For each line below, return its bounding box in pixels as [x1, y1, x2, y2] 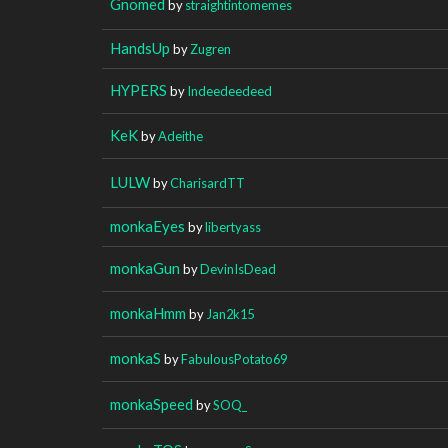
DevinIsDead [200, 260, 276, 277]
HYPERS [110, 80, 167, 99]
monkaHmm [110, 303, 186, 322]
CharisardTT [170, 174, 245, 191]
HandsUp [110, 38, 170, 57]
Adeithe [158, 127, 203, 144]
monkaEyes [110, 216, 185, 235]
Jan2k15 [206, 305, 254, 322]
